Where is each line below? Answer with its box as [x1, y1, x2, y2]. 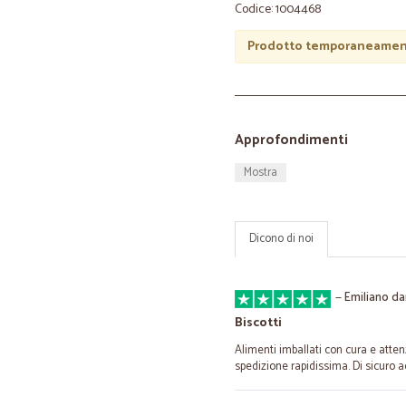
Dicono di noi [249, 229, 314, 248]
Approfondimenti [235, 129, 348, 151]
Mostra [244, 163, 277, 182]
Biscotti [235, 313, 282, 333]
